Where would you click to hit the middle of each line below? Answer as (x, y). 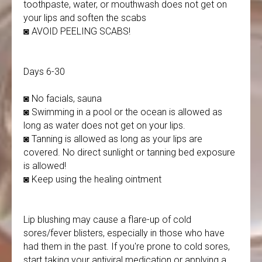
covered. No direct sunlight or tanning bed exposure (129, 152)
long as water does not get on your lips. (104, 125)
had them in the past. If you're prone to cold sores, (127, 247)
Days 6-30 (44, 72)
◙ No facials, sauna (63, 99)
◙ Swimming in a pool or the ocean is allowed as (123, 112)
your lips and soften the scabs (85, 18)
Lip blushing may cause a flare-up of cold (107, 220)
